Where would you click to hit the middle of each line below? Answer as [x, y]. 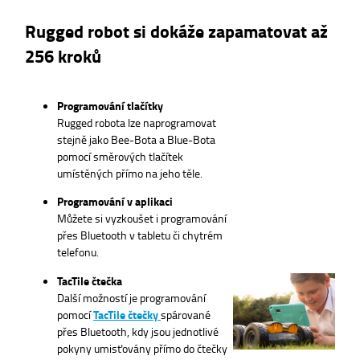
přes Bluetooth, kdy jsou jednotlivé [138, 331]
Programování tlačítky [110, 106]
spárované [186, 314]
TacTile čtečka [90, 280]
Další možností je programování [131, 297]
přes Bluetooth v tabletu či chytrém [140, 235]
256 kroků [63, 56]
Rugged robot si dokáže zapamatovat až [176, 31]
